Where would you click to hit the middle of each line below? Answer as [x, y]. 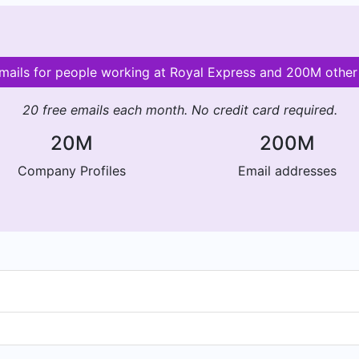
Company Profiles [72, 171]
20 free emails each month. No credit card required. [179, 110]
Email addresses [287, 171]
